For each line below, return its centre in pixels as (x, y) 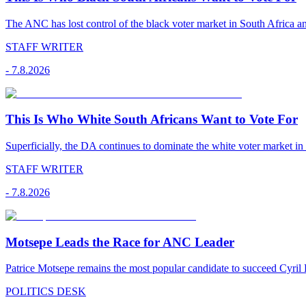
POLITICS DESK (46, 292)
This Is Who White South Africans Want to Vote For (152, 120)
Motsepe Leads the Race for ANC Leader (120, 242)
